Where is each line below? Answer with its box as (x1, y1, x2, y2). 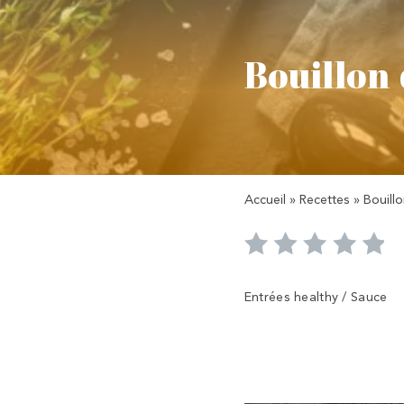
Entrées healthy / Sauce (243, 289, 388, 305)
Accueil (243, 191, 286, 207)
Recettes (298, 191, 350, 207)
